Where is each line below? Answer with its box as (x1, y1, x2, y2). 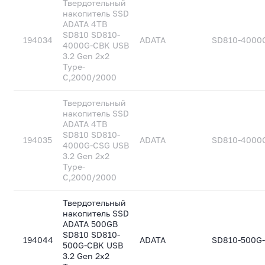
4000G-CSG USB (63, 140, 130, 150)
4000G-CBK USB (63, 40, 130, 50)
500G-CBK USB (63, 240, 124, 250)
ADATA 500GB (63, 219, 118, 229)
